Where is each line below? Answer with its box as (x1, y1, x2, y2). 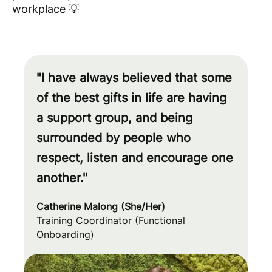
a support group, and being (36, 110, 192, 125)
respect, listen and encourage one (36, 151, 233, 165)
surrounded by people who (36, 131, 191, 145)
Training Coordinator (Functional (36, 214, 185, 226)
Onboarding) (36, 228, 94, 240)
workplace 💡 (12, 2, 80, 15)
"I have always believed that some (36, 70, 232, 85)
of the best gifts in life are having (36, 90, 226, 105)
